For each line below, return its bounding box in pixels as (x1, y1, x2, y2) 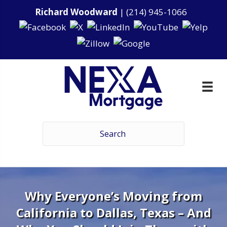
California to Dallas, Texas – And (16, 204, 211, 221)
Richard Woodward (35, 6, 118, 18)
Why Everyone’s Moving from (25, 187, 202, 204)
